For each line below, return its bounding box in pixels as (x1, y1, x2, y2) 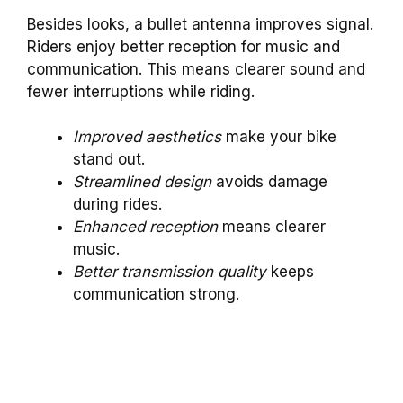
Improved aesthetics (73, 128, 221, 147)
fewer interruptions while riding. (27, 82, 255, 101)
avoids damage (211, 173, 327, 192)
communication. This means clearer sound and (27, 59, 365, 78)
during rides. (73, 195, 162, 214)
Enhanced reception (73, 218, 218, 237)
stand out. (73, 150, 145, 169)
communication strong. (73, 285, 239, 304)
